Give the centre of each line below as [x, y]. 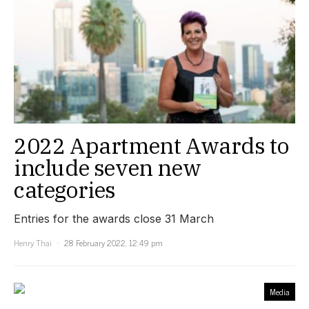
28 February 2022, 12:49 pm [113, 243]
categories [65, 190]
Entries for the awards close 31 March [114, 219]
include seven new [108, 168]
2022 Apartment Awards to [151, 146]
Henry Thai [33, 243]
